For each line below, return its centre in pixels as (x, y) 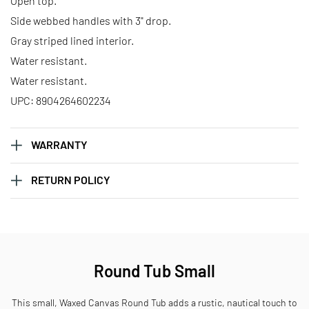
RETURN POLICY (71, 179)
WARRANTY (59, 144)
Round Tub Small (154, 270)
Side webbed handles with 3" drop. (91, 20)
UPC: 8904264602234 (61, 100)
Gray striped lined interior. (72, 40)
